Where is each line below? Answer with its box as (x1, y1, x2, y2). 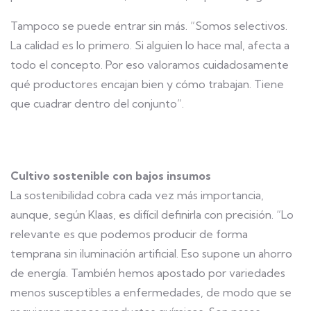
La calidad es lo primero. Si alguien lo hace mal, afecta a (10, 38, 289, 52)
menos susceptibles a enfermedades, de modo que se (10, 285, 292, 299)
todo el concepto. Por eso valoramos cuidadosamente (10, 58, 289, 72)
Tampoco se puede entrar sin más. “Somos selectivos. (10, 19, 287, 33)
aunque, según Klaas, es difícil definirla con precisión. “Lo (10, 208, 294, 221)
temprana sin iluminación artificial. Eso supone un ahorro (10, 246, 292, 260)
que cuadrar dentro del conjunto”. (10, 96, 184, 110)
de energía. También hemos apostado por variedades (10, 266, 285, 280)
